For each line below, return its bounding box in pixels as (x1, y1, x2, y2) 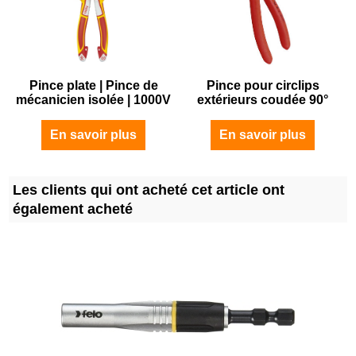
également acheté (13, 200, 133, 217)
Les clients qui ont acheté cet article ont (13, 181, 284, 198)
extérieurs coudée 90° (197, 92, 328, 106)
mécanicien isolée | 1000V (16, 92, 171, 106)
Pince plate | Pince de (29, 78, 158, 92)
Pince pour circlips (206, 78, 319, 92)
